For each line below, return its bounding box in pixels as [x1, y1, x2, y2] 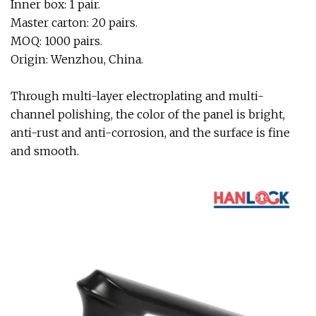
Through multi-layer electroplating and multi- [11, 89, 264, 103]
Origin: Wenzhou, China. [11, 52, 143, 66]
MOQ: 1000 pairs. [11, 34, 102, 48]
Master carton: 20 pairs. [11, 16, 138, 30]
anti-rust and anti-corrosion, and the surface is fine [11, 126, 290, 140]
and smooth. [11, 144, 79, 158]
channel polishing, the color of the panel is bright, [11, 107, 285, 121]
